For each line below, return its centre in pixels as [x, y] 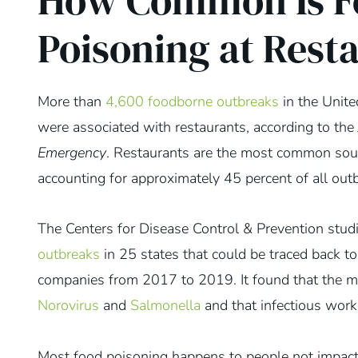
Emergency [72, 152]
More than [72, 101]
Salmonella [165, 306]
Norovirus [68, 306]
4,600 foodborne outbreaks [192, 101]
